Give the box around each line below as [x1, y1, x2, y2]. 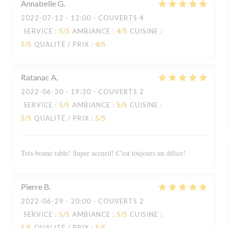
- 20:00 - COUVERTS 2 [64, 197, 144, 205]
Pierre [21, 182, 42, 191]
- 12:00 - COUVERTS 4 [64, 14, 144, 22]
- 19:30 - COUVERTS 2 [64, 88, 144, 96]
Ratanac [21, 72, 49, 82]
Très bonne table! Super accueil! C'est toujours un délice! [21, 148, 186, 158]
